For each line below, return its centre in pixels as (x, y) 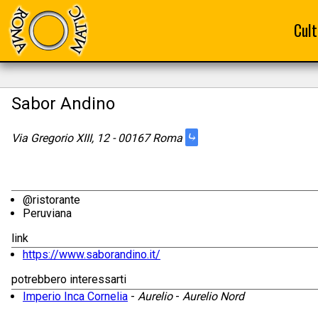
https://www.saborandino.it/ (92, 255)
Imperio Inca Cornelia (75, 296)
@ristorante (51, 200)
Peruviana (47, 214)
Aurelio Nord (213, 296)
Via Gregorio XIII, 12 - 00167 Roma (98, 138)
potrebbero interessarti (69, 280)
